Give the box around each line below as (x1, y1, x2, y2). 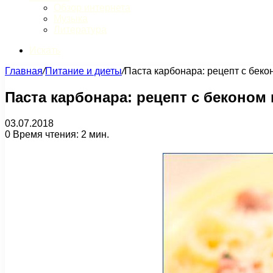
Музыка (54, 13, 88, 24)
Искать (29, 45, 60, 55)
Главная (5, 66, 43, 76)
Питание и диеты (45, 66, 122, 76)
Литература (54, 24, 107, 35)
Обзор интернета (54, 2, 130, 13)
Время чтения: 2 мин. (10, 129, 109, 140)
